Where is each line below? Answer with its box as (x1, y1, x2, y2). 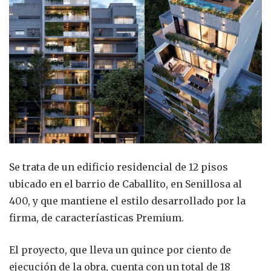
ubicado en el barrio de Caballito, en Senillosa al (9, 177, 242, 190)
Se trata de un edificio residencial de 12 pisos (9, 160, 228, 173)
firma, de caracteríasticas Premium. (9, 211, 184, 224)
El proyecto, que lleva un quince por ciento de (9, 243, 231, 256)
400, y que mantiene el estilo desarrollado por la (9, 194, 246, 207)
